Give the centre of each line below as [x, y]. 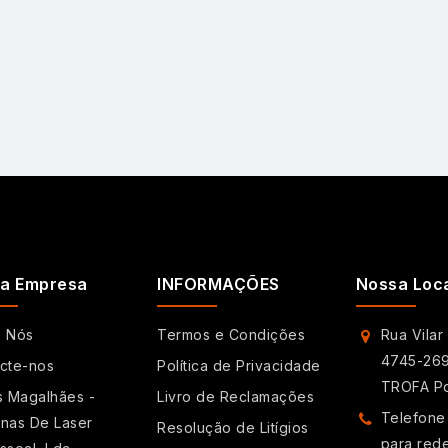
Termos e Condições [231, 335]
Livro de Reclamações [236, 397]
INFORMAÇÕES [218, 284]
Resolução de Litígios [233, 428]
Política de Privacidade [239, 366]
